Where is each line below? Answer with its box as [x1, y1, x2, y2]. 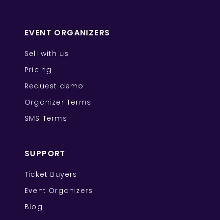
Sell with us [25, 49, 69, 59]
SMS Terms [25, 113, 67, 124]
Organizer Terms [25, 97, 91, 108]
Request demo [25, 81, 84, 91]
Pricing [25, 65, 52, 75]
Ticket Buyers [25, 169, 78, 180]
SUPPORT [25, 148, 66, 160]
